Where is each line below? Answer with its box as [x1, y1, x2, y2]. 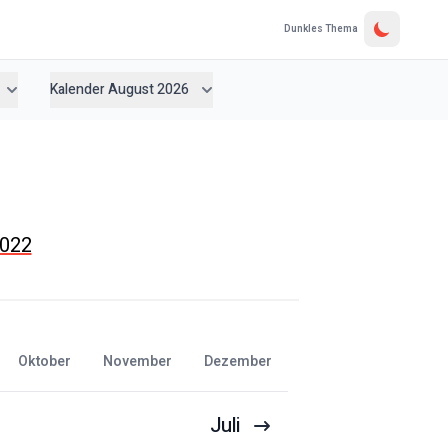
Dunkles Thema [284, 22, 358, 37]
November [113, 350, 172, 372]
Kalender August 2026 [50, 78, 189, 100]
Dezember [213, 350, 272, 372]
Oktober [28, 350, 71, 372]
